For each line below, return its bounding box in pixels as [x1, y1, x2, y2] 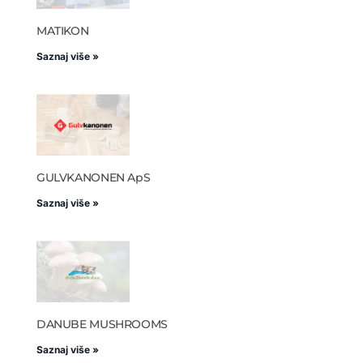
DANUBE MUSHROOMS [36, 316, 168, 331]
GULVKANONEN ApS [36, 170, 151, 186]
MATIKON [36, 23, 89, 39]
